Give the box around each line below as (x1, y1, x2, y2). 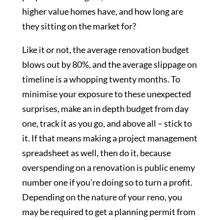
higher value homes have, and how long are (22, 6, 183, 17)
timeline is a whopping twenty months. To (22, 74, 180, 85)
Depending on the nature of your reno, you (22, 192, 182, 203)
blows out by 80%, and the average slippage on (22, 59, 197, 70)
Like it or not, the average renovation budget (22, 44, 189, 55)
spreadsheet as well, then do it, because (22, 147, 171, 159)
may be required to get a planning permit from (22, 206, 195, 218)
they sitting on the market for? (22, 21, 136, 32)
